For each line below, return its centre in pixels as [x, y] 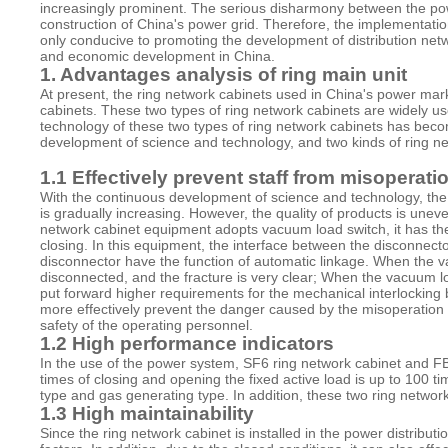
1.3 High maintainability [147, 414]
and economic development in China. [158, 55]
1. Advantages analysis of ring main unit [224, 74]
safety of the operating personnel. [147, 325]
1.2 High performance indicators [187, 344]
